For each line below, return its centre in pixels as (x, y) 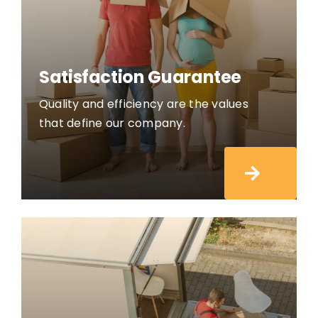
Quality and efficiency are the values (143, 104)
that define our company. (112, 124)
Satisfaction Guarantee (140, 77)
